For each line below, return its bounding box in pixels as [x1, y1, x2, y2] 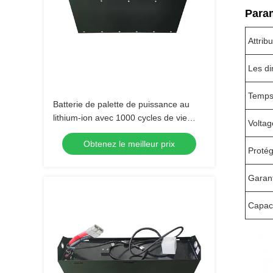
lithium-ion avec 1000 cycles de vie [53, 113, 187, 122]
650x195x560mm [53, 126, 120, 136]
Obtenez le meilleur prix [83, 139, 175, 149]
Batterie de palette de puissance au [53, 99, 190, 109]
